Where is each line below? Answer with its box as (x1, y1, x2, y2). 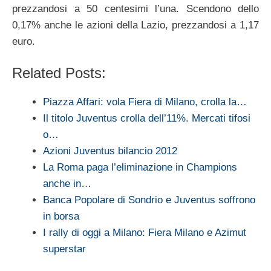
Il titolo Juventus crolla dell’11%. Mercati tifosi (43, 113, 250, 125)
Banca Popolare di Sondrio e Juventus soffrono (43, 194, 255, 206)
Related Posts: (12, 65, 106, 82)
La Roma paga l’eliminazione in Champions (43, 162, 237, 174)
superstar (43, 243, 86, 255)
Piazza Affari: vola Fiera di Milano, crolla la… (43, 96, 247, 108)
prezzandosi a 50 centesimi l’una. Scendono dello (12, 2, 259, 15)
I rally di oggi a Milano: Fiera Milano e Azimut (43, 227, 246, 239)
